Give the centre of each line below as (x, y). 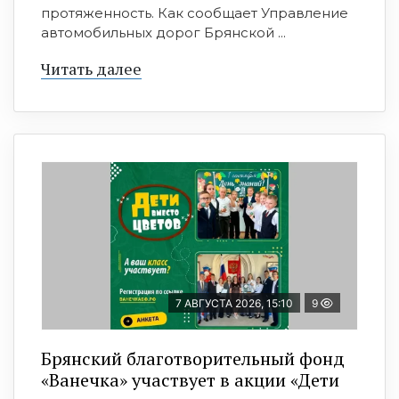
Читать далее (91, 69)
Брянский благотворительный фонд (193, 359)
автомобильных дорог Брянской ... (163, 33)
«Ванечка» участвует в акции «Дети (190, 380)
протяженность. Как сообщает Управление (195, 13)
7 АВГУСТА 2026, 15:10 (234, 304)
